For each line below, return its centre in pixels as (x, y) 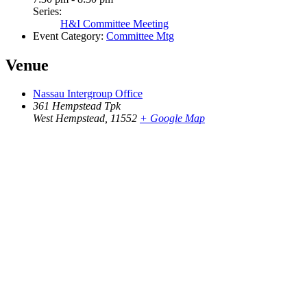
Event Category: (68, 36)
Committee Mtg (140, 36)
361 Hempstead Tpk (77, 106)
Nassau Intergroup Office (88, 94)
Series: (47, 11)
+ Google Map (172, 119)
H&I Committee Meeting (114, 23)
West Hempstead (69, 119)
